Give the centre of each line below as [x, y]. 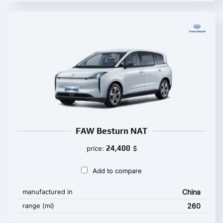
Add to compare [117, 171]
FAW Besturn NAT [111, 131]
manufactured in [48, 192]
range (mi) [38, 206]
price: [96, 148]
